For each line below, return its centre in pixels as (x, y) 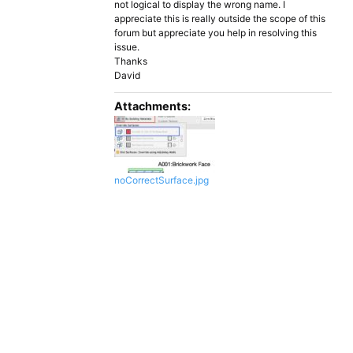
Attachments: (152, 106)
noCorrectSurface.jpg (162, 180)
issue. (127, 47)
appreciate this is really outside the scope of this (220, 19)
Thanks (131, 61)
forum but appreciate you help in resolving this (216, 33)
